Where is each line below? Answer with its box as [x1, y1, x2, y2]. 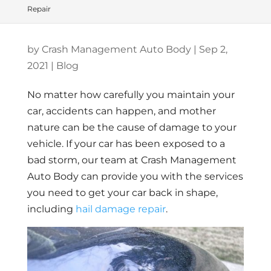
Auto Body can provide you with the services [27, 171, 243, 182]
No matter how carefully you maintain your [27, 89, 235, 100]
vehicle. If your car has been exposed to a [27, 138, 225, 149]
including [27, 203, 76, 215]
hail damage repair [75, 203, 166, 215]
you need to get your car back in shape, [27, 187, 218, 198]
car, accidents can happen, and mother [27, 105, 216, 117]
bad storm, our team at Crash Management [27, 154, 237, 166]
